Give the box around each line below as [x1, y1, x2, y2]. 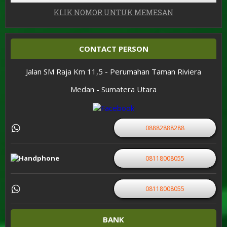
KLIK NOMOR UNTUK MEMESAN [54, 8, 173, 18]
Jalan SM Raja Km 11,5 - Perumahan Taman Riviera [26, 66, 201, 77]
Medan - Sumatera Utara [70, 84, 157, 95]
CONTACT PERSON [79, 44, 148, 54]
